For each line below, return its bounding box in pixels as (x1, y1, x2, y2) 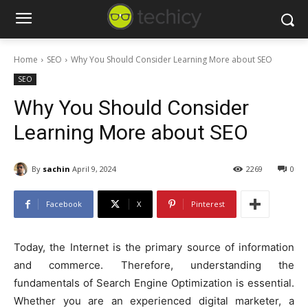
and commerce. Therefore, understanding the (14, 258, 294, 272)
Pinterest (191, 199, 225, 210)
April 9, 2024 (72, 164, 116, 175)
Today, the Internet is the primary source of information (14, 241, 294, 254)
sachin (43, 163, 70, 174)
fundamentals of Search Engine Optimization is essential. (14, 276, 294, 290)
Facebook (46, 199, 82, 210)
